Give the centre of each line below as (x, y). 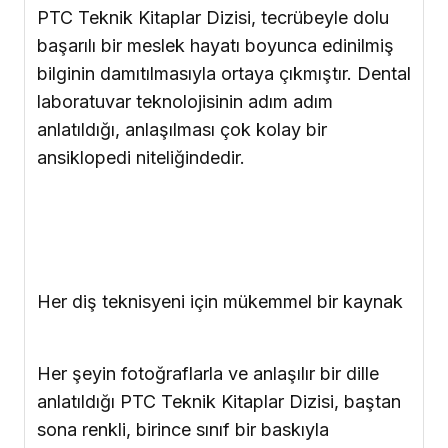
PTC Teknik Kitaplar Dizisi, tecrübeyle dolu (213, 18)
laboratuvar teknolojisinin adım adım (185, 102)
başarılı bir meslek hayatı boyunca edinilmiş (215, 46)
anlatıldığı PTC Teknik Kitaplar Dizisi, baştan (219, 402)
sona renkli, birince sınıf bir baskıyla (183, 430)
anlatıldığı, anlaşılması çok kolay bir (182, 130)
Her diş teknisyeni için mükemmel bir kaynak (220, 302)
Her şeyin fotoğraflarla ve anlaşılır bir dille (208, 374)
